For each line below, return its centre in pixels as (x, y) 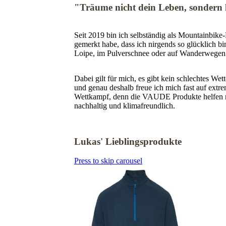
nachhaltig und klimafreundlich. (125, 105)
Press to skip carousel (108, 161)
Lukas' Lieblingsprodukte (128, 141)
